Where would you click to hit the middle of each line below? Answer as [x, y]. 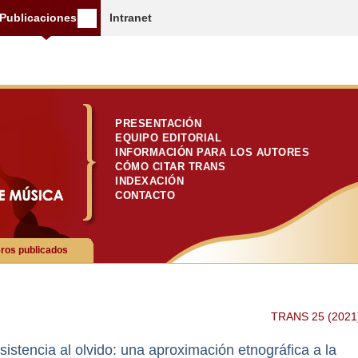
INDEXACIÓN [149, 181]
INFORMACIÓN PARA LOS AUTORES [212, 152]
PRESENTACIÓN [158, 123]
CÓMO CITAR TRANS [170, 167]
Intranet [131, 18]
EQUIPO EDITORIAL [168, 138]
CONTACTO [145, 195]
